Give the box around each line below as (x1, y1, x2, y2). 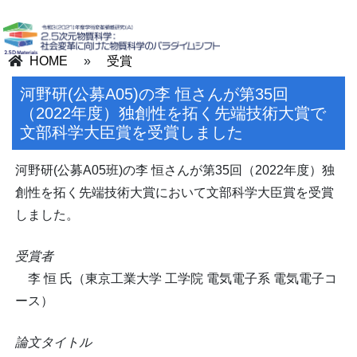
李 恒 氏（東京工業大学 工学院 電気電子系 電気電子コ (15, 272, 337, 285)
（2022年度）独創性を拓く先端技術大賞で (20, 104, 326, 122)
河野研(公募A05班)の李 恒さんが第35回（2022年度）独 (15, 163, 335, 177)
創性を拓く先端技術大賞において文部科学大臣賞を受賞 (15, 186, 334, 199)
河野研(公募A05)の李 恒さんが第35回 (20, 85, 288, 103)
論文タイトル (15, 335, 92, 349)
